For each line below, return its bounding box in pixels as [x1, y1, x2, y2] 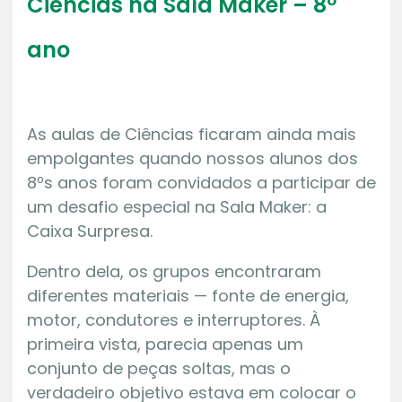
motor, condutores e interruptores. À [26, 309, 320, 332]
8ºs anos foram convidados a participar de [26, 171, 376, 195]
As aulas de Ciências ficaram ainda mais [26, 123, 356, 146]
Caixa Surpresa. [26, 220, 153, 243]
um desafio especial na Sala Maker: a [26, 196, 327, 219]
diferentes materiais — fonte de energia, [26, 284, 349, 308]
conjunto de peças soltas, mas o [26, 357, 291, 380]
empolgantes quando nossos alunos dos [26, 147, 358, 170]
